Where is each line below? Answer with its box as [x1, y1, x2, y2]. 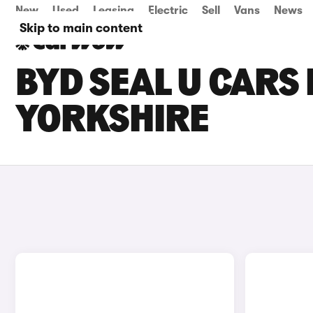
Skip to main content [20, 21, 143, 35]
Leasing [93, 4, 134, 17]
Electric [148, 4, 188, 17]
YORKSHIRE [15, 102, 209, 141]
